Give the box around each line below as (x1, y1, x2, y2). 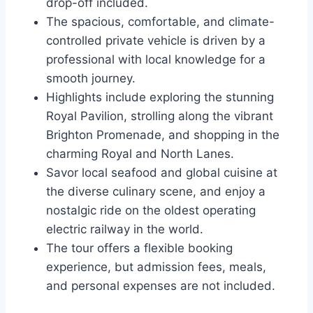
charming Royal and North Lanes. (46, 146, 234, 161)
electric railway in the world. (46, 221, 203, 236)
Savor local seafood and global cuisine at (46, 165, 277, 180)
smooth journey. (46, 71, 136, 85)
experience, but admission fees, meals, (46, 259, 266, 274)
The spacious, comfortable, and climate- (46, 14, 275, 29)
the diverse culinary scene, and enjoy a (46, 184, 265, 198)
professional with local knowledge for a (46, 52, 265, 66)
